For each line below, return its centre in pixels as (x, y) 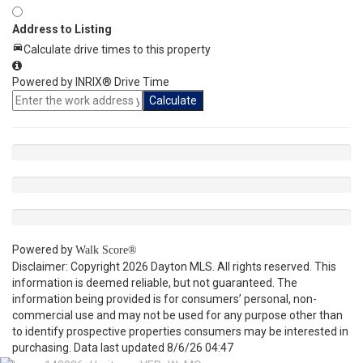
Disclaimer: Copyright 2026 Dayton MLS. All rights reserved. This (174, 267)
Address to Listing (62, 29)
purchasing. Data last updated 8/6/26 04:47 (123, 348)
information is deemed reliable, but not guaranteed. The (155, 283)
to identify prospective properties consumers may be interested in (180, 331)
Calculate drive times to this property (117, 49)
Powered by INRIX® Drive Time (91, 82)
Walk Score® (106, 250)
